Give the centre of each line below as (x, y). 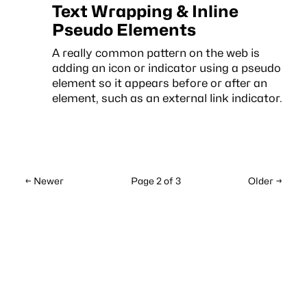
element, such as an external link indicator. (167, 98)
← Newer (44, 181)
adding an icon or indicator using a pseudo (166, 67)
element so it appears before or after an (159, 83)
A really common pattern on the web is (156, 52)
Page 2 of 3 (156, 181)
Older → (266, 181)
